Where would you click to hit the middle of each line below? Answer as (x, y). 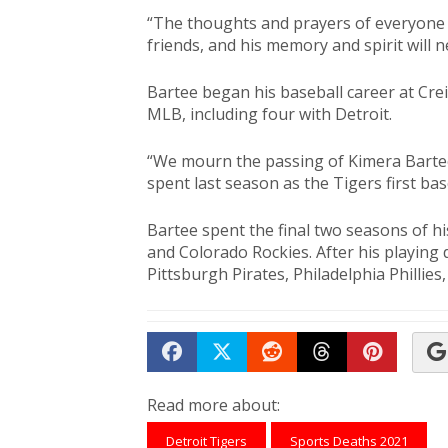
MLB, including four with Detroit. (269, 114)
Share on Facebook (260, 379)
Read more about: (213, 405)
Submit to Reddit (350, 379)
